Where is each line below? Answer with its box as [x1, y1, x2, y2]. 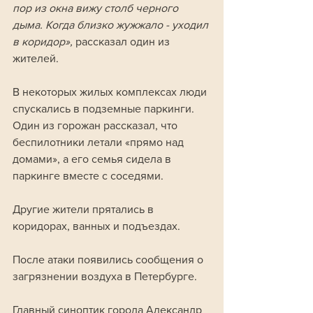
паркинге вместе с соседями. [13, 170, 166, 182]
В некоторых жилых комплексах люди [13, 86, 210, 99]
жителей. [13, 52, 59, 65]
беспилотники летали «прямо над [13, 136, 187, 149]
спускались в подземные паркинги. [13, 103, 197, 115]
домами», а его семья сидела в [13, 153, 174, 166]
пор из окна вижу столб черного [13, 2, 181, 15]
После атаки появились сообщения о [13, 254, 206, 266]
